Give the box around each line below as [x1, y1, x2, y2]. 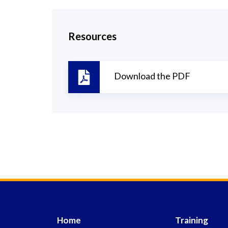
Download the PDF [114, 70, 190, 81]
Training [175, 215, 208, 225]
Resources [68, 30, 117, 42]
